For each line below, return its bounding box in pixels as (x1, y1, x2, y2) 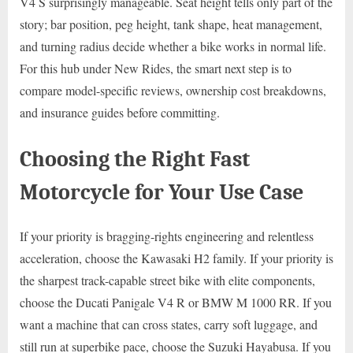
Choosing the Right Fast (20, 146, 250, 173)
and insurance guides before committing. (20, 104, 220, 121)
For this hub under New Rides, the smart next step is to (20, 60, 292, 77)
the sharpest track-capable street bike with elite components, (20, 272, 315, 289)
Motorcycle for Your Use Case (20, 179, 303, 206)
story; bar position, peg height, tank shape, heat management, (20, 16, 322, 33)
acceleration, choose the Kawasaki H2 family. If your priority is (20, 250, 333, 267)
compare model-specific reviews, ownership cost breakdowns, (20, 82, 326, 99)
